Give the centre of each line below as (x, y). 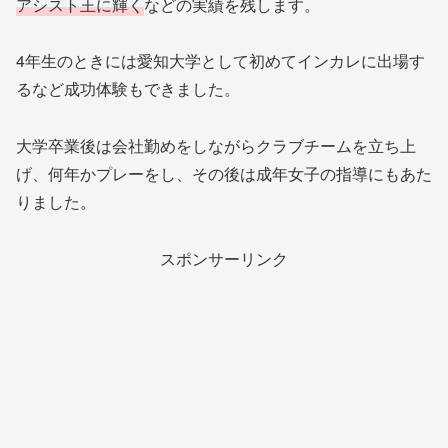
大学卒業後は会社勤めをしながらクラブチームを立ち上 (216, 146)
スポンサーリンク (224, 259)
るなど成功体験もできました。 (128, 89)
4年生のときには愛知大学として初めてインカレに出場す (220, 61)
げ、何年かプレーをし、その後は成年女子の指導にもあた (224, 174)
